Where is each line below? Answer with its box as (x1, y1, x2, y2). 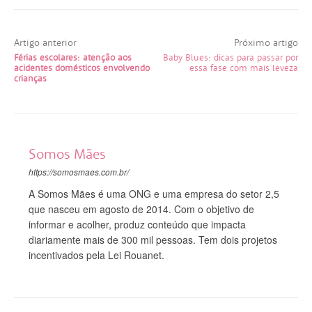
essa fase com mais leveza (189, 61, 298, 74)
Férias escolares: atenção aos (14, 51, 132, 63)
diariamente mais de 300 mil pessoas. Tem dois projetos (29, 232, 277, 247)
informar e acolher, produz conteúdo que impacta (29, 217, 246, 231)
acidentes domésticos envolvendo (14, 61, 150, 74)
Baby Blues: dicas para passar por (162, 51, 298, 63)
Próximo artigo (233, 36, 298, 49)
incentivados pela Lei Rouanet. (29, 247, 164, 262)
